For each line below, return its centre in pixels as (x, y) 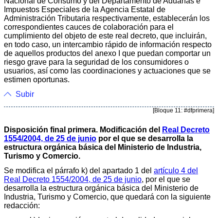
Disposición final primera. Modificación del (83, 129)
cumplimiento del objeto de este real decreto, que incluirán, (105, 36)
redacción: (22, 205)
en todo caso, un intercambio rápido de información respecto (108, 44)
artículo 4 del (176, 170)
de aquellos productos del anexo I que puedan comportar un (107, 53)
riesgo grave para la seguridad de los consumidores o (96, 62)
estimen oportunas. (37, 79)
